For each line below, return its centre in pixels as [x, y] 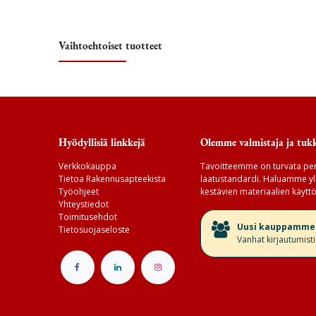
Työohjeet [78, 192]
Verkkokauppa [87, 166]
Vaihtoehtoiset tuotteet [110, 45]
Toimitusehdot [87, 217]
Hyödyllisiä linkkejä [102, 142]
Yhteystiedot [83, 205]
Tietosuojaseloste [94, 230]
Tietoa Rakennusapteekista [112, 179]
